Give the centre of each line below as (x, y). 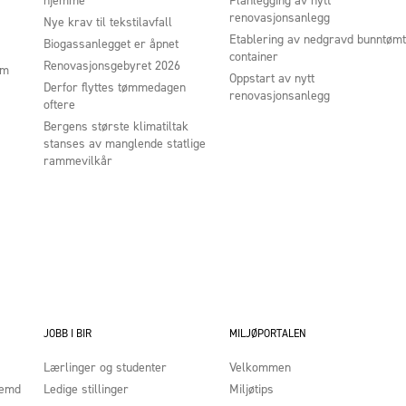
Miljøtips (251, 389)
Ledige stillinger (86, 389)
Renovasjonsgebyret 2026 (111, 65)
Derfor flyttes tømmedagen (114, 87)
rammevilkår (77, 160)
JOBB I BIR (67, 333)
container (253, 56)
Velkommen (260, 367)
